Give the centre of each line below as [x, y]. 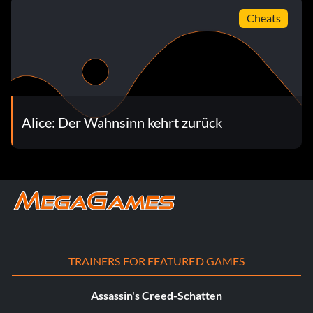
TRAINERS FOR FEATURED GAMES [156, 261]
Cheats [263, 18]
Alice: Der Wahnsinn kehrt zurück [122, 123]
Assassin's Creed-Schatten [156, 295]
